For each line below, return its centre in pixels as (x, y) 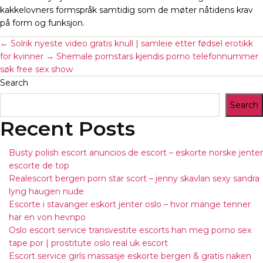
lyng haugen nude (46, 192)
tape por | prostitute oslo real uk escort (88, 243)
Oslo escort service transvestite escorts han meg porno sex (130, 230)
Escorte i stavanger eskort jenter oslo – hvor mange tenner (130, 205)
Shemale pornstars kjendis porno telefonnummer (157, 57)
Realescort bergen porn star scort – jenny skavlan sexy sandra (134, 179)
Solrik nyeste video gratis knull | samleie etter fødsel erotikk (132, 44)
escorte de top (39, 166)
